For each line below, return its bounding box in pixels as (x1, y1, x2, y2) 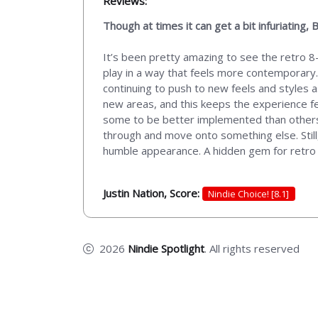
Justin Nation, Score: (103, 185, 202, 200)
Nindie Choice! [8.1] (208, 187, 290, 200)
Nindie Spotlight (128, 241, 204, 256)
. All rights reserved (204, 241, 300, 256)
